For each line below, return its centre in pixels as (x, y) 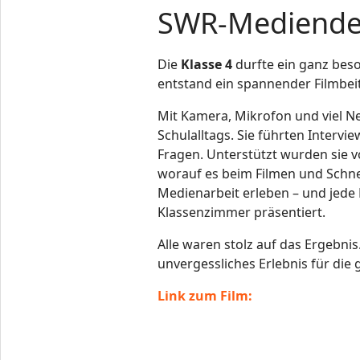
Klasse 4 (207, 64)
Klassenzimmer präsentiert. (242, 212)
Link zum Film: (205, 296)
